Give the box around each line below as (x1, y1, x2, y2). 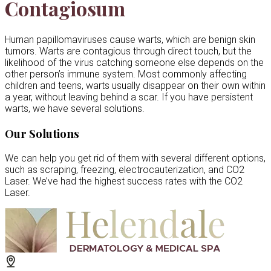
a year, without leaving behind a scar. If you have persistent (5, 91, 253, 103)
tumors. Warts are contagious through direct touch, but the (5, 45, 252, 57)
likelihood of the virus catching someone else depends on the (5, 57, 264, 69)
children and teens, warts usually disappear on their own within (5, 80, 266, 92)
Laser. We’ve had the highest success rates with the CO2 (5, 175, 243, 187)
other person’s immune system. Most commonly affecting (5, 68, 247, 80)
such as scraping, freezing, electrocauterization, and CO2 (5, 163, 244, 175)
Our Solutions (5, 126, 79, 142)
